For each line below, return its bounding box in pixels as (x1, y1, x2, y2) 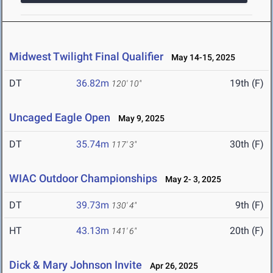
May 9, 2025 (113, 113, 165, 124)
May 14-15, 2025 (166, 52, 235, 63)
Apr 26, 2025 (144, 261, 198, 271)
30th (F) (230, 138, 264, 151)
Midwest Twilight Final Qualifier (9, 50, 163, 63)
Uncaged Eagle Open (9, 111, 110, 124)
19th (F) (230, 77, 264, 90)
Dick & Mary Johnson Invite (9, 258, 142, 272)
